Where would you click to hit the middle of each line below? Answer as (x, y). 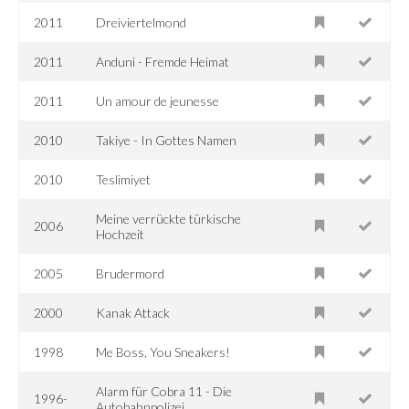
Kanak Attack (133, 312)
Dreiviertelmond (142, 22)
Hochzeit (121, 234)
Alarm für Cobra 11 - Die (164, 391)
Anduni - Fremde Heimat (163, 61)
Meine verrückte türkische (169, 218)
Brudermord (131, 273)
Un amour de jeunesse (158, 100)
